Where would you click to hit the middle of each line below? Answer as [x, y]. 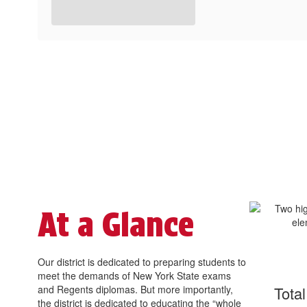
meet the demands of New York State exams [134, 276]
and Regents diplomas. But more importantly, [135, 290]
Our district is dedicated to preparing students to [142, 262]
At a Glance [116, 225]
